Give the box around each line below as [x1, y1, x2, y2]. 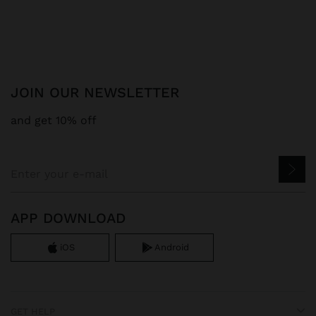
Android [154, 241, 189, 253]
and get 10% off [11, 113, 97, 127]
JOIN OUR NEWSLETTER [19, 83, 179, 101]
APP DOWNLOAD [11, 209, 126, 226]
